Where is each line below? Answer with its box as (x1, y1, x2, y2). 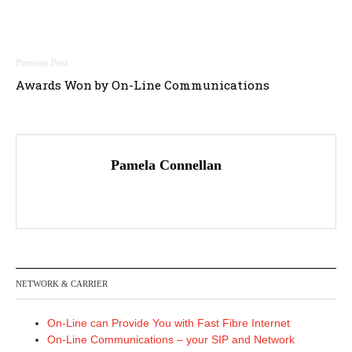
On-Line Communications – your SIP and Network (47, 333, 295, 346)
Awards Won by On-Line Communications (16, 77, 269, 93)
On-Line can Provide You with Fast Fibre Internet (47, 317, 290, 329)
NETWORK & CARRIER (16, 279, 108, 288)
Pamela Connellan (111, 157, 222, 173)
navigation (15, 85, 137, 115)
